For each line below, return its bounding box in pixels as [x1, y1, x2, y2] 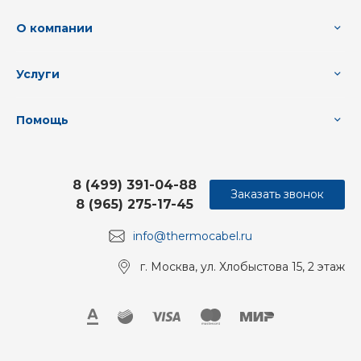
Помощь [16, 112, 68, 127]
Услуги [16, 66, 60, 81]
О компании [16, 20, 93, 35]
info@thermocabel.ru [133, 228, 252, 243]
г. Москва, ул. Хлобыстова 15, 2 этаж [140, 259, 345, 274]
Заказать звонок [230, 187, 324, 202]
